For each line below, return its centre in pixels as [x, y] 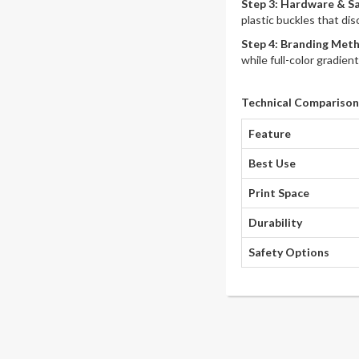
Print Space [278, 193]
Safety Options [288, 252]
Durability [275, 223]
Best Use [272, 163]
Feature [269, 134]
